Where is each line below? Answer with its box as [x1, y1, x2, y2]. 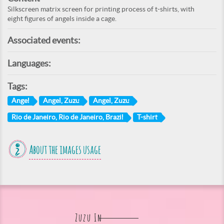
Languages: [7, 58, 51, 69]
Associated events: [7, 35, 80, 46]
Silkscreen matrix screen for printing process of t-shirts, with [7, 5, 194, 13]
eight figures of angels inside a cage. [7, 14, 116, 23]
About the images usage [29, 144, 101, 156]
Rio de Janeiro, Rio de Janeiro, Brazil [11, 113, 124, 121]
